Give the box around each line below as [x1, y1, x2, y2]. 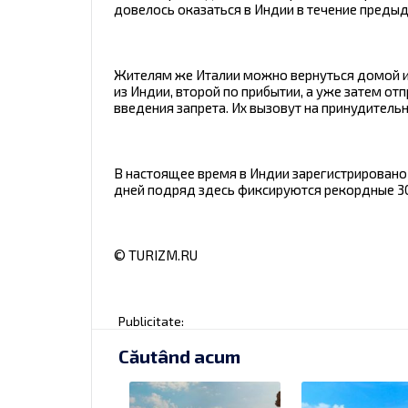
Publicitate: [117, 313, 184, 329]
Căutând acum [118, 344, 240, 367]
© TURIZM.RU [114, 247, 198, 263]
